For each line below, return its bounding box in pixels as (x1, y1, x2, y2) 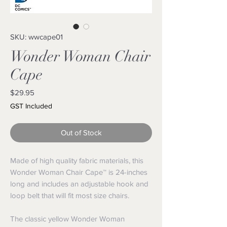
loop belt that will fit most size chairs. (10, 191, 129, 200)
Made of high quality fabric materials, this (10, 156, 143, 165)
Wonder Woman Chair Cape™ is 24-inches (10, 168, 147, 176)
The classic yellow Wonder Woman (10, 214, 125, 223)
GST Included (10, 102, 52, 110)
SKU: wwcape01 (10, 32, 63, 41)
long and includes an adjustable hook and (10, 179, 148, 188)
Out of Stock (60, 128, 102, 137)
